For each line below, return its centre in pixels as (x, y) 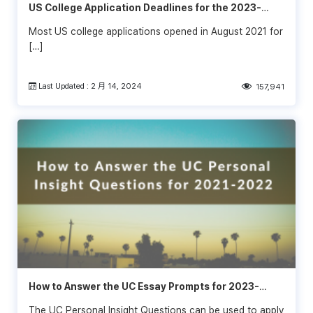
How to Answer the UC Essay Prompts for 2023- (144, 286)
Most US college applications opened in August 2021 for (156, 31)
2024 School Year (73, 22)
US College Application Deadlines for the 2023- (145, 7)
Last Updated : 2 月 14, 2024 (89, 86)
